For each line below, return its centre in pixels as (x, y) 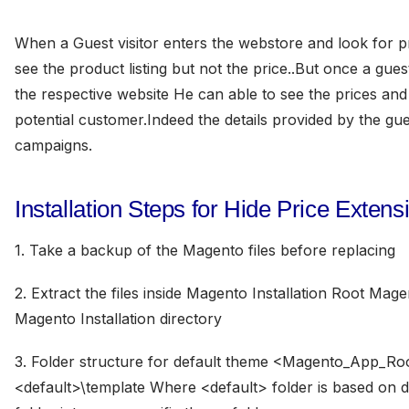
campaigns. (53, 146)
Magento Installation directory (118, 318)
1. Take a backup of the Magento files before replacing (205, 250)
